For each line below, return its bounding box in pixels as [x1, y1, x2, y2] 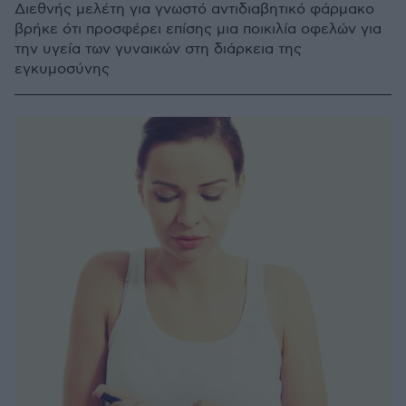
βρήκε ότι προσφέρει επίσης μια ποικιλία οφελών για [14, 21, 382, 38]
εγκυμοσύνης [14, 61, 110, 78]
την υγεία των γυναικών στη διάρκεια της [14, 41, 302, 58]
